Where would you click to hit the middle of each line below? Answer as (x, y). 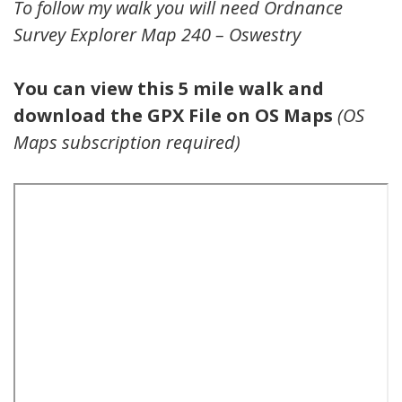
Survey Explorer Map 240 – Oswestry (157, 34)
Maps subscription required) (127, 142)
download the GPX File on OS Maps (175, 115)
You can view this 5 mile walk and (169, 88)
